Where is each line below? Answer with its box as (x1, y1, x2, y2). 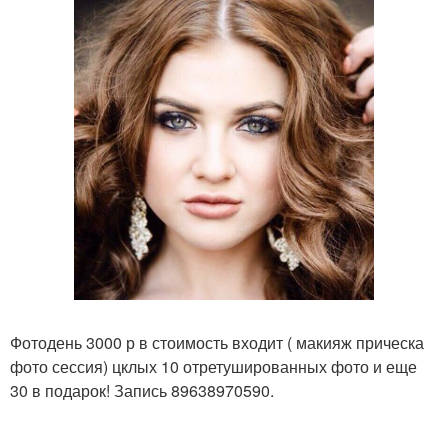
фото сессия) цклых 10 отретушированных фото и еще (10, 355, 417, 378)
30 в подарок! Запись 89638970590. (10, 379, 274, 402)
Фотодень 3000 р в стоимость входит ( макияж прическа (10, 331, 424, 354)
